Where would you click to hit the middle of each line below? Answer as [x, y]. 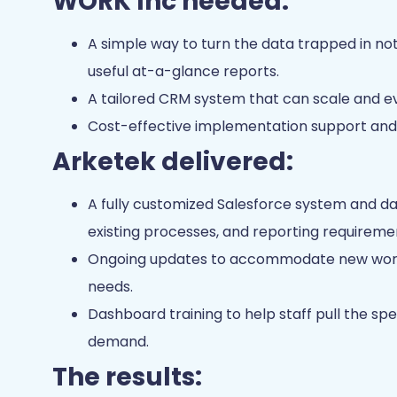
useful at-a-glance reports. [184, 71]
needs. [113, 286]
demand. [119, 341]
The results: [128, 377]
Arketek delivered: [173, 161]
